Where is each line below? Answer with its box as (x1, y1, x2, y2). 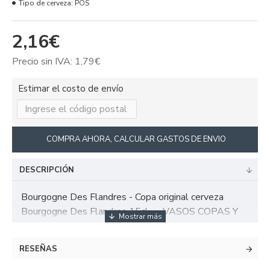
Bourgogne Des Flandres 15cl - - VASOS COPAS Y (21, 205, 238, 218)
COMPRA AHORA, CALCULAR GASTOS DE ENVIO (44, 134, 226, 145)
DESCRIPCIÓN (19, 165, 74, 175)
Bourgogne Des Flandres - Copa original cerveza (21, 190, 224, 204)
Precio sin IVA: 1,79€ (12, 55, 100, 68)
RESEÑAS (19, 243, 57, 254)
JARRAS (21, 219, 58, 233)
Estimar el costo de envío (18, 83, 124, 95)
